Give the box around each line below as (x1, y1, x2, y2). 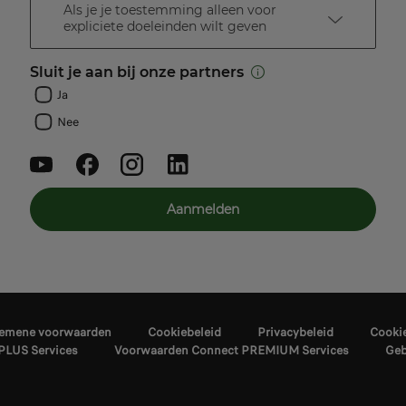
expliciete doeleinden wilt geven (63, 18, 266, 35)
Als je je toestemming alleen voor (63, 2, 276, 19)
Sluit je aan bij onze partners (30, 63, 244, 82)
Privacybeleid (257, 324, 333, 342)
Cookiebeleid (148, 324, 221, 342)
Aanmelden (167, 201, 239, 218)
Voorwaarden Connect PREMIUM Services (114, 342, 349, 360)
